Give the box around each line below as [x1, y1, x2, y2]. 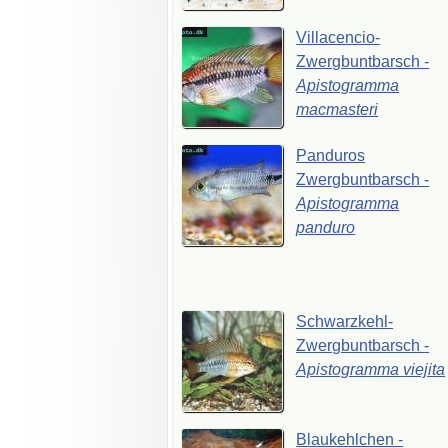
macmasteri [296, 100, 379, 118]
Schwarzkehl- [296, 312, 394, 330]
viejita [403, 360, 446, 378]
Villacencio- [296, 28, 381, 46]
